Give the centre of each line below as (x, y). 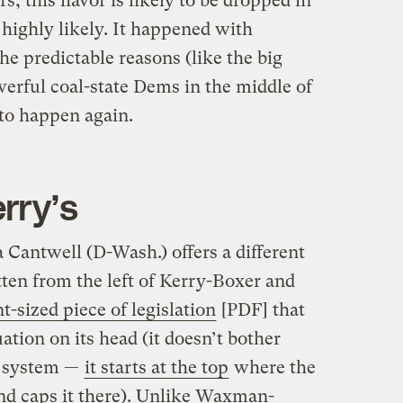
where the (272, 367)
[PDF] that (260, 309)
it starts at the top (156, 367)
